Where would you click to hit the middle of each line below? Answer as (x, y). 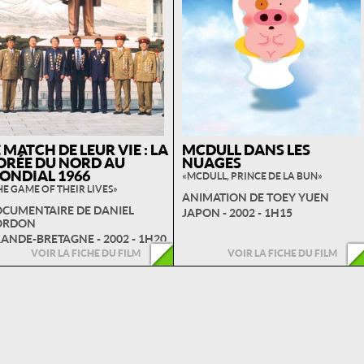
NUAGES (211, 162)
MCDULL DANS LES (246, 149)
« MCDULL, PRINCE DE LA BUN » (252, 176)
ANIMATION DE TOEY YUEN (255, 197)
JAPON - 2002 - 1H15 (237, 213)
